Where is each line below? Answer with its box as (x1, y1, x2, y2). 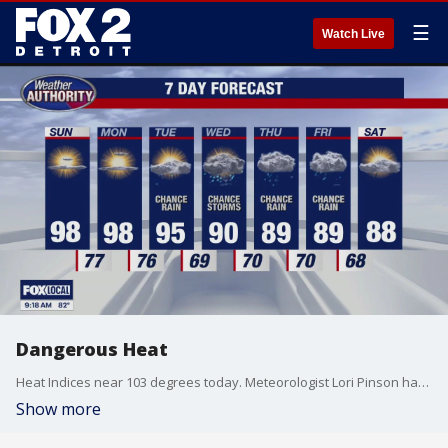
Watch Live (322, 27, 385, 41)
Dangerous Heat (16, 337, 168, 361)
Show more (16, 398, 101, 420)
